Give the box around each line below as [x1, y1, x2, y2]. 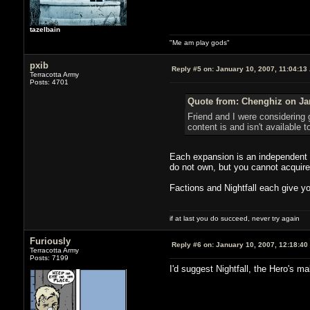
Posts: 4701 [29, 77, 69, 86]
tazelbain [29, 25, 60, 33]
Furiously [29, 235, 71, 246]
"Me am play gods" [169, 38, 230, 46]
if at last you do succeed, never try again [169, 214, 300, 222]
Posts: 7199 [29, 253, 69, 262]
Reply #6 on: [171, 240, 214, 248]
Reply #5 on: [171, 64, 214, 73]
